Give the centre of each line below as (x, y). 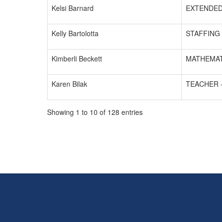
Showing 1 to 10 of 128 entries (95, 112)
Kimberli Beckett (77, 58)
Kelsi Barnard (73, 8)
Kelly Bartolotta (75, 33)
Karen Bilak (69, 84)
